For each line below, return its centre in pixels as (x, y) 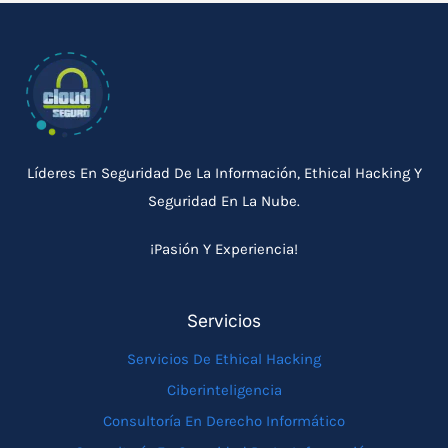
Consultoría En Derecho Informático (224, 420)
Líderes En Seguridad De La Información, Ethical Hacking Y (224, 172)
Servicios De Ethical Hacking (224, 358)
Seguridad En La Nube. (224, 200)
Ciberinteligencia (224, 389)
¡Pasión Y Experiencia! (224, 248)
